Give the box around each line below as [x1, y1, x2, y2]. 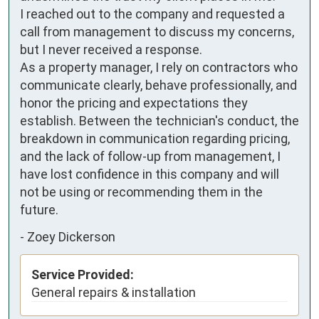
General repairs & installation [31, 285, 196, 300]
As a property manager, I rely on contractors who [20, 60, 298, 75]
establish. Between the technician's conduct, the [20, 113, 299, 129]
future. [20, 202, 58, 218]
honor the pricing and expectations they [20, 95, 248, 111]
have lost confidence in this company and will [20, 167, 279, 182]
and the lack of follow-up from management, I [20, 149, 281, 164]
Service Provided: [31, 267, 134, 283]
